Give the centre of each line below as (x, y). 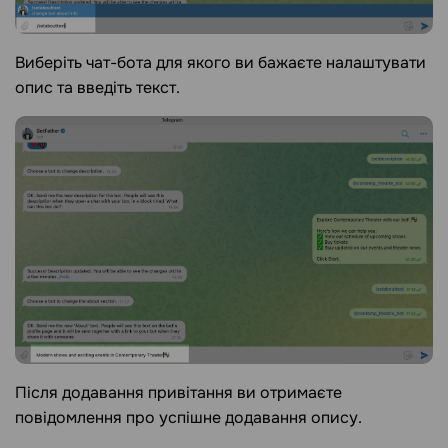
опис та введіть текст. (97, 88)
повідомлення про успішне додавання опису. (188, 418)
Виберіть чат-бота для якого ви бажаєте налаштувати (220, 63)
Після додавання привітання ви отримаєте (178, 393)
